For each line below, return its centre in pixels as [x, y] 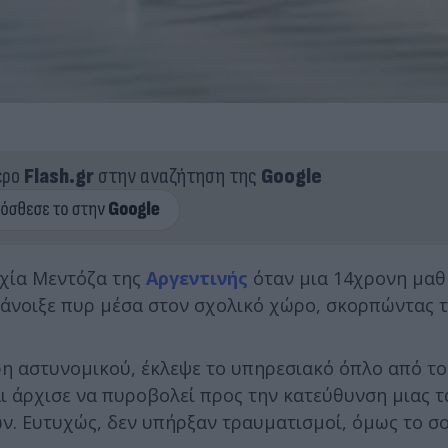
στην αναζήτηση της [177, 176]
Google [291, 176]
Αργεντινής [197, 277]
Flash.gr [58, 176]
